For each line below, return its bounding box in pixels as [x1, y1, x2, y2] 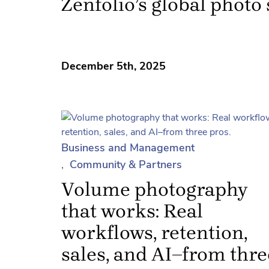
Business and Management [61, 141, 195, 155]
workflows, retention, [61, 222, 247, 244]
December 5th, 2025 [61, 59, 166, 73]
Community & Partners [70, 157, 182, 172]
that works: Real [61, 200, 203, 222]
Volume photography [61, 178, 247, 201]
